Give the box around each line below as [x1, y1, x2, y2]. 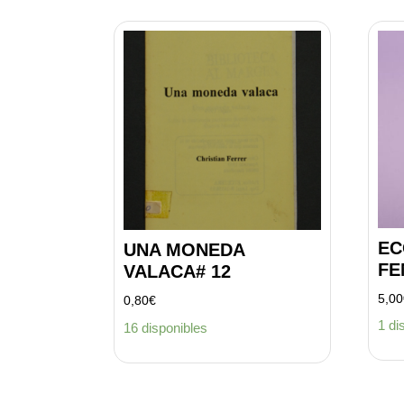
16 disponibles [124, 319, 207, 335]
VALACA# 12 [124, 262, 231, 282]
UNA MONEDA [124, 240, 244, 261]
